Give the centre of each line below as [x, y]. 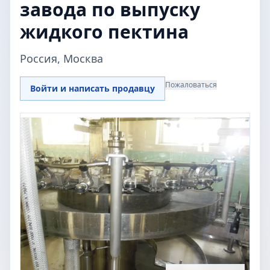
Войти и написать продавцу [93, 88]
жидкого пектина [104, 32]
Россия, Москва [61, 58]
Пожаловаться [191, 85]
